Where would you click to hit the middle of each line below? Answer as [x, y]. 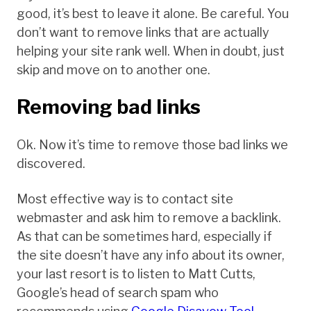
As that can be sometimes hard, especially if [144, 236]
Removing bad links [109, 107]
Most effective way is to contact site [125, 199]
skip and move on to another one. [114, 69]
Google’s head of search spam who [118, 292]
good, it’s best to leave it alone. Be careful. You [153, 13]
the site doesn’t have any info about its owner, [151, 255]
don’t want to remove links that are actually [143, 32]
